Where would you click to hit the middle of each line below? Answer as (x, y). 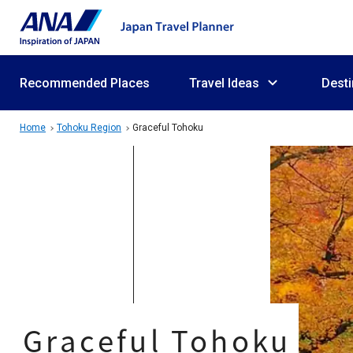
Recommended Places (85, 83)
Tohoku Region (89, 128)
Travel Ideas (224, 83)
